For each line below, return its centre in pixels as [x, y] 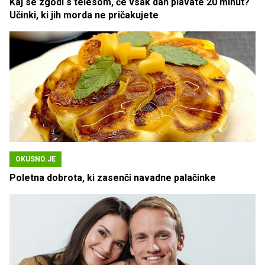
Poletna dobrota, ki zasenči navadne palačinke [113, 178]
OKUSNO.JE [35, 159]
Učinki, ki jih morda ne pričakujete [84, 15]
